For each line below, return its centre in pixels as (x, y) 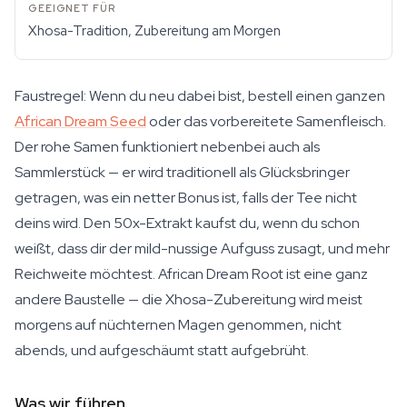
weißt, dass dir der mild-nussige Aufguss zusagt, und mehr (202, 248)
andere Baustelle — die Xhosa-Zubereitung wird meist (189, 299)
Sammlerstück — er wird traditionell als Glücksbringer (182, 172)
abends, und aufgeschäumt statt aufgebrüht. (162, 350)
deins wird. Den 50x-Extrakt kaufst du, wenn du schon (187, 223)
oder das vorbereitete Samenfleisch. (266, 121)
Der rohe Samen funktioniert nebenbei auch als (167, 147)
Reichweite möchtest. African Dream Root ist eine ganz (191, 274)
